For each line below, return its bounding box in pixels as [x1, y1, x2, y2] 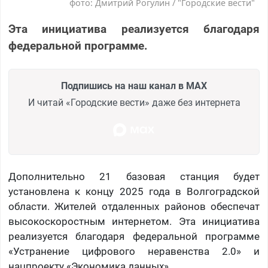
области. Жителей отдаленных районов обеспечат [8, 200, 260, 213]
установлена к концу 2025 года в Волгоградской [8, 185, 260, 198]
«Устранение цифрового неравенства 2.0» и [8, 245, 260, 258]
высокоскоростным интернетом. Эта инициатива [8, 215, 260, 228]
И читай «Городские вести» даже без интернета [28, 97, 240, 109]
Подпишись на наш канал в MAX [61, 80, 207, 92]
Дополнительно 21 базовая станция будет [8, 170, 260, 183]
